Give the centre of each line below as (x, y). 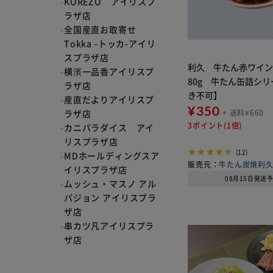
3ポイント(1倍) (215, 126)
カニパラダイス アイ (109, 127)
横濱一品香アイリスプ (109, 71)
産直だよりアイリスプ (109, 99)
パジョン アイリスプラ (110, 197)
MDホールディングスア (112, 155)
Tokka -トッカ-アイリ (110, 43)
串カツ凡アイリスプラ (109, 225)
